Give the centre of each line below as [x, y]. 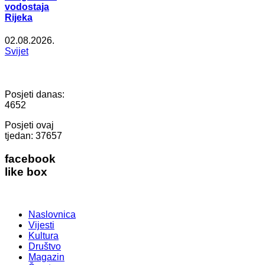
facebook [30, 159]
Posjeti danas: [35, 94]
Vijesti [41, 225]
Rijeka [19, 17]
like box [26, 172]
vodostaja [27, 7]
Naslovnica [52, 215]
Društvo [45, 247]
